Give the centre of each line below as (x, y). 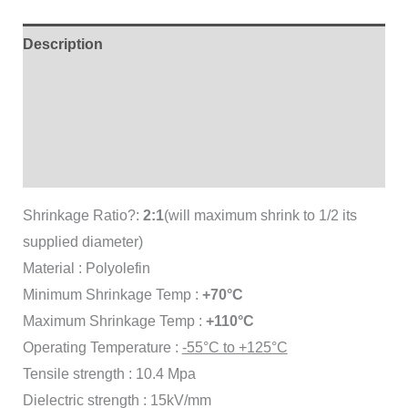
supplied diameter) (82, 241)
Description (62, 44)
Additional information (99, 85)
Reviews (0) (62, 167)
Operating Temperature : (102, 347)
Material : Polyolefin (86, 268)
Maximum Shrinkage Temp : (114, 321)
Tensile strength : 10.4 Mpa (109, 373)
